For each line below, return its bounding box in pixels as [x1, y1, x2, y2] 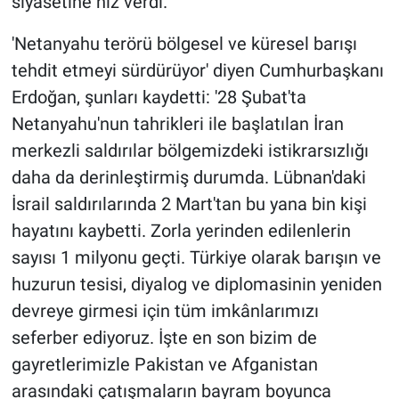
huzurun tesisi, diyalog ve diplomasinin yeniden [11, 273, 382, 296]
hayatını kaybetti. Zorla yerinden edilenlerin [11, 220, 351, 242]
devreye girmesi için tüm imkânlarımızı [11, 300, 319, 322]
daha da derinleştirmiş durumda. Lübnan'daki [11, 167, 366, 189]
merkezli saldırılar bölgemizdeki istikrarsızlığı [11, 140, 369, 162]
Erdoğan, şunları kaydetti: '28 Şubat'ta [11, 86, 306, 109]
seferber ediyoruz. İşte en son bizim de [11, 327, 317, 349]
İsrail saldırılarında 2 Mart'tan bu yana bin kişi [11, 193, 367, 216]
